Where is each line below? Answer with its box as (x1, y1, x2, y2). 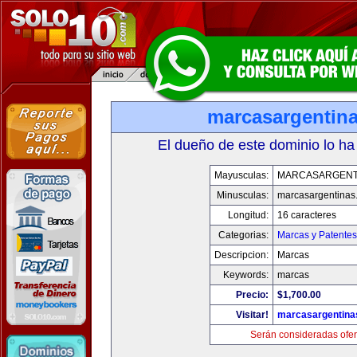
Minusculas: (217, 190, 269, 201)
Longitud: (228, 210, 269, 221)
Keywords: (223, 269, 269, 280)
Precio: (236, 289, 269, 300)
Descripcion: (214, 249, 269, 261)
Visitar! (236, 309, 269, 320)
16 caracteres (277, 210, 336, 221)
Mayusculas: (214, 170, 269, 181)
